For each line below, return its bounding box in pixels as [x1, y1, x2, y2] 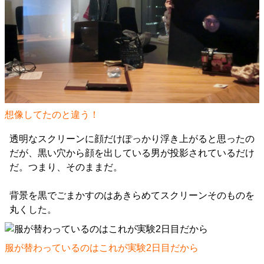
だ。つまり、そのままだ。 [9, 162, 123, 173]
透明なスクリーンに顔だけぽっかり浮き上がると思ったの [9, 134, 255, 144]
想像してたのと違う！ [5, 110, 99, 120]
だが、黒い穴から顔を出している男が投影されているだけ [9, 148, 255, 159]
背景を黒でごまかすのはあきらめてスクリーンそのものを [9, 190, 255, 201]
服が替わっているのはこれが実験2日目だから [5, 243, 199, 253]
